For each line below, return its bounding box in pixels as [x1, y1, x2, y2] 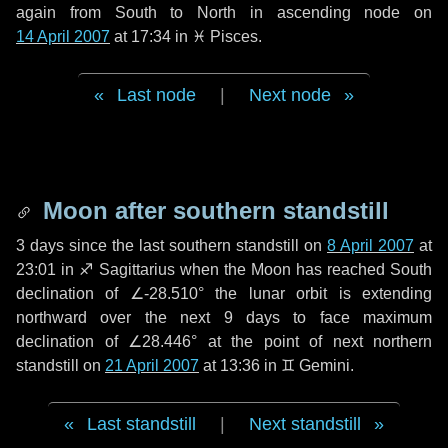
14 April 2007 [16, 28, 110, 45]
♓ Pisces [192, 28, 258, 45]
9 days [223, 309, 280, 326]
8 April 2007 [327, 237, 414, 254]
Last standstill [87, 414, 196, 434]
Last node [117, 85, 196, 105]
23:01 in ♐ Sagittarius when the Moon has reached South [16, 261, 432, 278]
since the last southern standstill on [64, 237, 327, 254]
